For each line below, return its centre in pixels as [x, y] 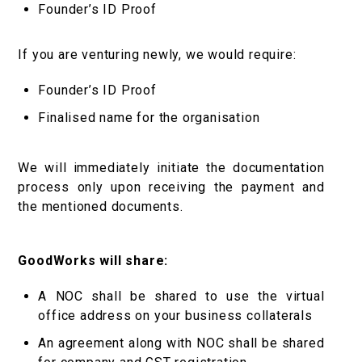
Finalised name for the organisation [149, 118]
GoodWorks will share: [93, 261]
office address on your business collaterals [175, 316]
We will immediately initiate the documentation [171, 168]
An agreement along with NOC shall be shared [181, 343]
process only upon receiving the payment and [171, 187]
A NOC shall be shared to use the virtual [181, 297]
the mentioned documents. [101, 207]
